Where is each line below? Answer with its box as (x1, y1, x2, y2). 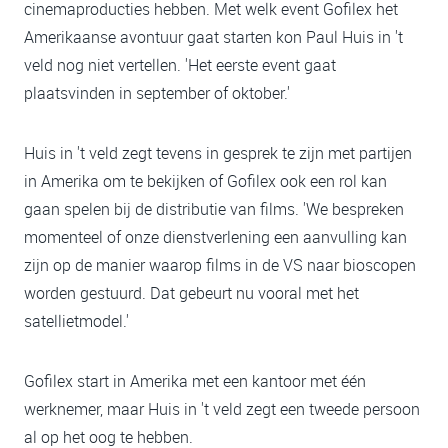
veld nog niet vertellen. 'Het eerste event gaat (24, 54, 336, 76)
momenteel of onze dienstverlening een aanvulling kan (24, 226, 407, 248)
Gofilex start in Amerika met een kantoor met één (24, 370, 366, 392)
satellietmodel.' (24, 310, 129, 332)
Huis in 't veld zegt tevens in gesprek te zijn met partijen (24, 142, 412, 164)
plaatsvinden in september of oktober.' (24, 82, 290, 104)
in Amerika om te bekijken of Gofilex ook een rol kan (24, 170, 387, 192)
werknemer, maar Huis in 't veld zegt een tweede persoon (24, 398, 420, 420)
